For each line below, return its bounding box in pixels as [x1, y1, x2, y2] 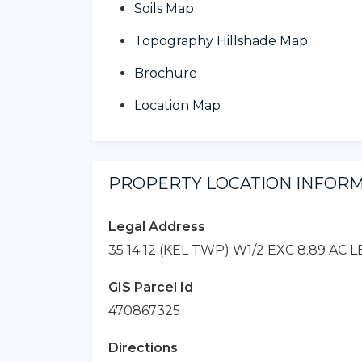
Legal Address [108, 218, 205, 234]
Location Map [134, 97, 221, 113]
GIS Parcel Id [108, 279, 193, 295]
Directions [108, 339, 178, 356]
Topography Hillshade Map [134, 32, 308, 48]
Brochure [134, 65, 197, 81]
